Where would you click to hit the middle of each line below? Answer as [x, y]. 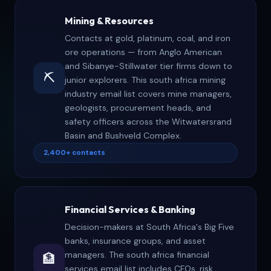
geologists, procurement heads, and [138, 108]
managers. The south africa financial [137, 255]
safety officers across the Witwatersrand [148, 122]
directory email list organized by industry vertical [135, 13]
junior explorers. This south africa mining [145, 80]
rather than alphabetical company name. [135, 30]
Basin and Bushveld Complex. [123, 136]
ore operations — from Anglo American [143, 52]
